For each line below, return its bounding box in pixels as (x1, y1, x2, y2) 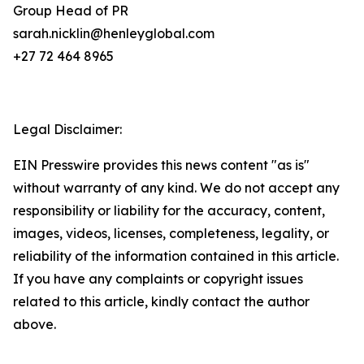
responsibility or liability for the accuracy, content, (13, 202, 325, 219)
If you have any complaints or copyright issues (13, 271, 303, 287)
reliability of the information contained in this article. (13, 248, 339, 264)
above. (13, 316, 56, 332)
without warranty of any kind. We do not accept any (13, 180, 340, 196)
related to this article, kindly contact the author (13, 293, 310, 310)
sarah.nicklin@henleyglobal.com (13, 25, 214, 41)
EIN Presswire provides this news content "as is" (13, 157, 310, 173)
